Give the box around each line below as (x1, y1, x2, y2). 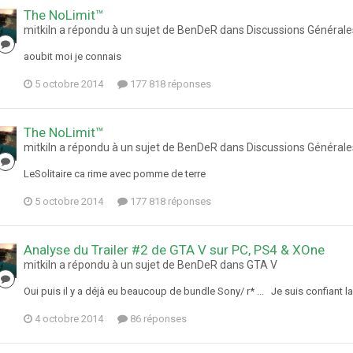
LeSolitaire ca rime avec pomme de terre (24, 168, 206, 180)
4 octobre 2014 (35, 313, 103, 325)
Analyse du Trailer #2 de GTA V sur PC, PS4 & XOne (24, 242, 325, 258)
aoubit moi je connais (24, 50, 121, 63)
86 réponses (128, 313, 187, 325)
